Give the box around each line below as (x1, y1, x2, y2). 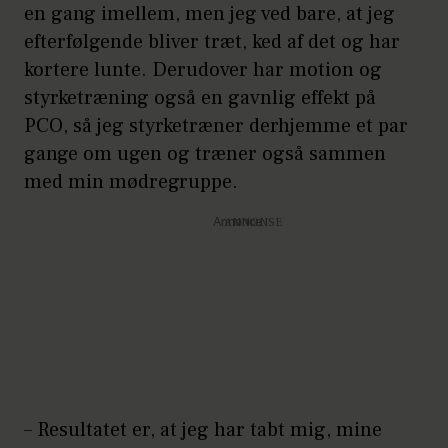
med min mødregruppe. (24, 169, 238, 196)
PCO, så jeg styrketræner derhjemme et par (24, 113, 408, 140)
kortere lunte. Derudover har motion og (24, 57, 382, 84)
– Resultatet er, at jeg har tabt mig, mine (24, 417, 382, 444)
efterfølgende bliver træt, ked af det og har (24, 29, 400, 56)
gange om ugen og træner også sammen (24, 141, 386, 168)
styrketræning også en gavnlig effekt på (24, 85, 376, 112)
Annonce (212, 217, 262, 230)
